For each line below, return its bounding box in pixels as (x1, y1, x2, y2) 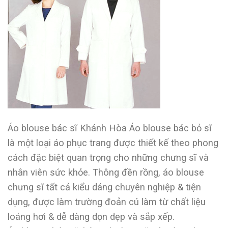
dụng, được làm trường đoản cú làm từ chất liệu (8, 196, 206, 207)
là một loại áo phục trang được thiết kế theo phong (8, 137, 218, 148)
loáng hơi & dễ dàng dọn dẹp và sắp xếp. (8, 211, 175, 222)
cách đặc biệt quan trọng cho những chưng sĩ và (8, 152, 209, 163)
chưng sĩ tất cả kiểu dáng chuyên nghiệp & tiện (8, 181, 201, 192)
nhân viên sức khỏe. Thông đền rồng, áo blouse (8, 166, 204, 178)
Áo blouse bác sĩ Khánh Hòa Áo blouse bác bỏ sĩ (8, 122, 212, 133)
